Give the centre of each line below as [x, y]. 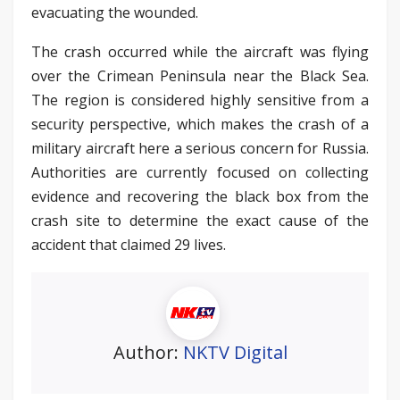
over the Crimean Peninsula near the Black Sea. [200, 75]
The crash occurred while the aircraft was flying [200, 51]
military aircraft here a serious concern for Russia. [200, 148]
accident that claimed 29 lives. [129, 244]
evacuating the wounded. [115, 12]
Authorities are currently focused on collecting [200, 172]
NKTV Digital [235, 352]
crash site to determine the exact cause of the [200, 220]
